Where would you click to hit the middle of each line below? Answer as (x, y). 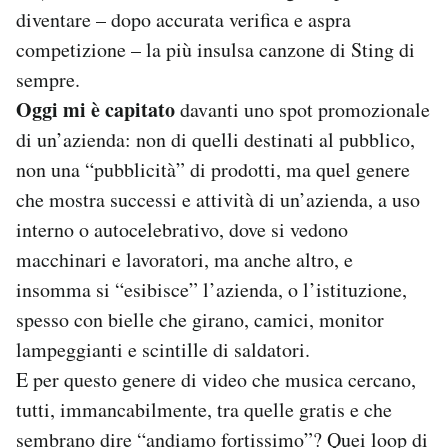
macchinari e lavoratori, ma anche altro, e (184, 260)
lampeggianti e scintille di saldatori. (163, 350)
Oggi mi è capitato (95, 110)
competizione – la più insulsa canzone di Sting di (215, 50)
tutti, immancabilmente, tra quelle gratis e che (204, 410)
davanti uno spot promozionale (302, 110)
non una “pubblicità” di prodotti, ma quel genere (213, 170)
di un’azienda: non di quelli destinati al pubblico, (215, 140)
